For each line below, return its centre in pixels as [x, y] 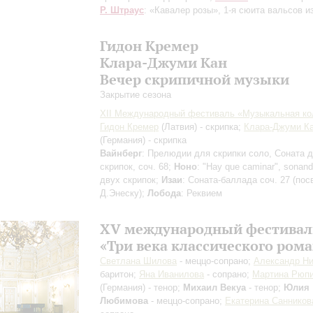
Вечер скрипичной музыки [195, 79]
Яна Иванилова [172, 274]
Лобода [164, 193]
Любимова [124, 301]
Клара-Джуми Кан [163, 63]
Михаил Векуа [214, 287]
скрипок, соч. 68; [137, 167]
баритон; [119, 274]
